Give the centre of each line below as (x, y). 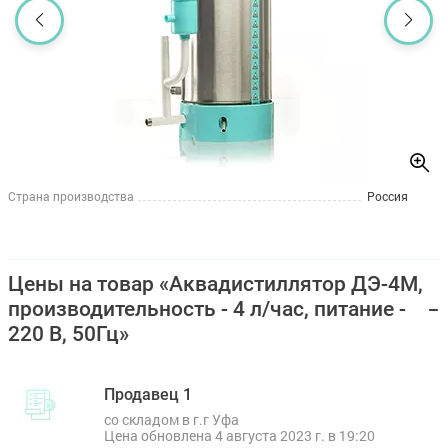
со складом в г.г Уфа (171, 419)
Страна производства (71, 196)
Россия (387, 196)
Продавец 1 (148, 394)
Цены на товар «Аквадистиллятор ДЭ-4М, (215, 284)
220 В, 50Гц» (68, 334)
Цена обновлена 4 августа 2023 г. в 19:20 (239, 435)
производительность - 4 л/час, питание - (207, 309)
